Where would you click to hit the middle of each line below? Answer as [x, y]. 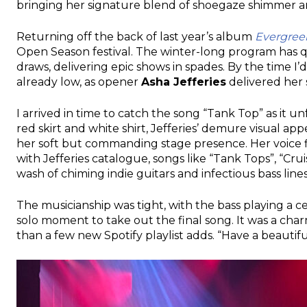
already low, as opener [79, 82]
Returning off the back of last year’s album [136, 36]
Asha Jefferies [184, 82]
